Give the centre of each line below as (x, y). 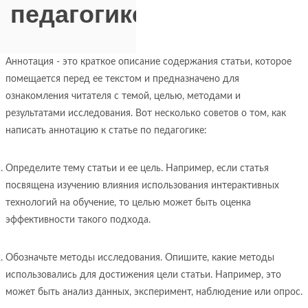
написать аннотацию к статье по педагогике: (106, 131)
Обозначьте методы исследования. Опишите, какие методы (140, 258)
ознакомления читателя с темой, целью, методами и (123, 96)
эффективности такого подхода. (78, 220)
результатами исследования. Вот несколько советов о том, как (146, 113)
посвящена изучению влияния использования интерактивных (142, 186)
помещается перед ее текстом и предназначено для (122, 79)
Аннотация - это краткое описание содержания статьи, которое (148, 62)
